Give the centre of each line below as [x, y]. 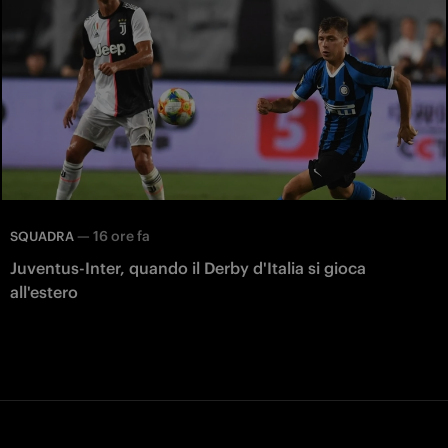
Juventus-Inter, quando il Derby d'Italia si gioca [188, 268]
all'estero [44, 292]
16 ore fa [121, 236]
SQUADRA [42, 237]
